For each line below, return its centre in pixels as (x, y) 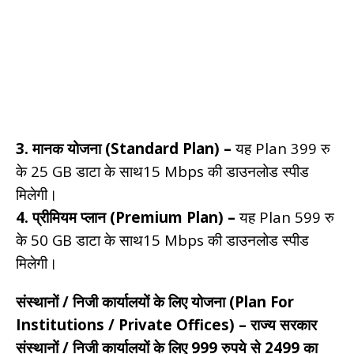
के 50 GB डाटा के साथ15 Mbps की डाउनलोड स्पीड (162, 239)
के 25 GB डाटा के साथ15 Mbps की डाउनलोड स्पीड (162, 171)
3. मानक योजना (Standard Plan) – (124, 148)
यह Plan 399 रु (281, 148)
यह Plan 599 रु (285, 217)
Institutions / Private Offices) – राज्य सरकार (166, 324)
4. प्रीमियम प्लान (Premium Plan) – (126, 217)
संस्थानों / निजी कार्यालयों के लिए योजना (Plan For (155, 301)
